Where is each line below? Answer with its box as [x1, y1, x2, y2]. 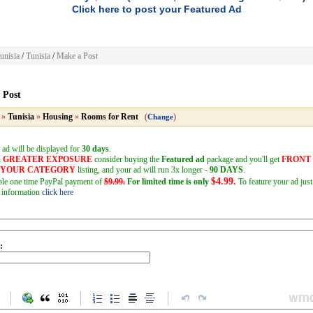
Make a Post [57, 51, 98, 61]
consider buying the [92, 154, 161, 164]
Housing [43, 112, 73, 122]
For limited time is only [125, 177, 211, 187]
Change [147, 112, 173, 121]
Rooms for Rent [81, 112, 138, 122]
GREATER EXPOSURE [3, 154, 92, 164]
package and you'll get [205, 154, 282, 164]
